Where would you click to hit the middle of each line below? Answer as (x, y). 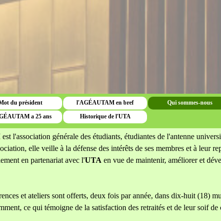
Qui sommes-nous (190, 103)
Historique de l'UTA (105, 116)
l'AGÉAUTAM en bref (105, 103)
